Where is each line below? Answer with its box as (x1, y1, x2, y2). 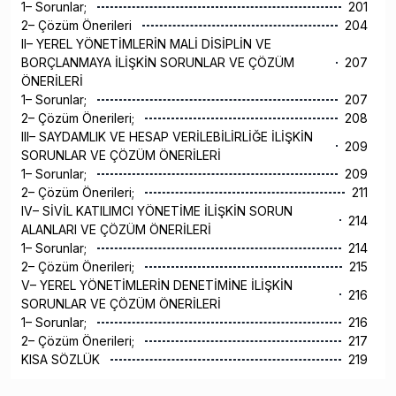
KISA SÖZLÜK (21, 352, 103, 368)
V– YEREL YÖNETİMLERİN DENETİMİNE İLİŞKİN (21, 278, 293, 293)
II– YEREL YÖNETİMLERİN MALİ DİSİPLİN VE (21, 36, 271, 52)
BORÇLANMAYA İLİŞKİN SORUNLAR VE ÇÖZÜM (21, 55, 294, 71)
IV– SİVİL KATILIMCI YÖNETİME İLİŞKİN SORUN (21, 203, 293, 219)
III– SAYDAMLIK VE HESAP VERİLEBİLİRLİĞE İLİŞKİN (21, 129, 313, 145)
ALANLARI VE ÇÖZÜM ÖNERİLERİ (21, 222, 215, 238)
